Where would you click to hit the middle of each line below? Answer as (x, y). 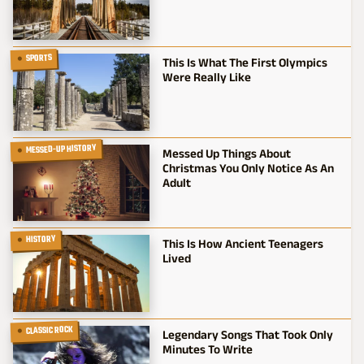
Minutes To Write (207, 349)
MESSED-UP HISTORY (61, 149)
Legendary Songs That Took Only (247, 334)
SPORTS (39, 59)
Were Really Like (206, 77)
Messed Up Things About (226, 153)
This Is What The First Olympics (245, 62)
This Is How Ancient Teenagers (243, 243)
